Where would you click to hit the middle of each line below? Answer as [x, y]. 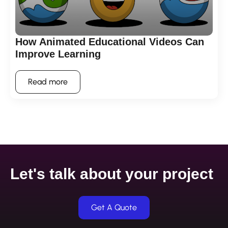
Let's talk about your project [112, 174]
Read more [48, 82]
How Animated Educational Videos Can [110, 42]
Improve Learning [58, 54]
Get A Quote [114, 208]
